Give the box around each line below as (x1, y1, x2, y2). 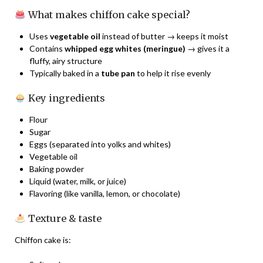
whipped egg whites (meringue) (65, 43, 186, 54)
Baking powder (29, 164, 84, 174)
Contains (29, 43, 65, 54)
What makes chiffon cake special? (25, 9, 190, 21)
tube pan (101, 68, 135, 79)
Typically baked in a (29, 68, 101, 79)
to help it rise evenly (135, 68, 211, 79)
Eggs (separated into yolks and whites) (29, 139, 171, 150)
